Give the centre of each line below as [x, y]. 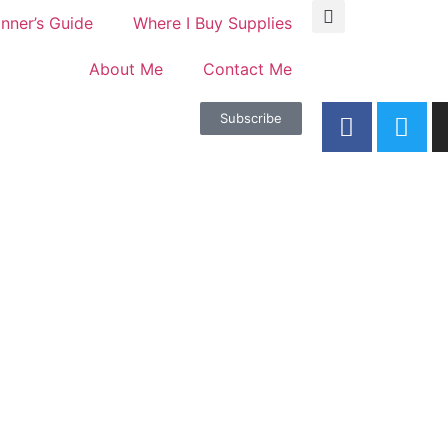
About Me [125, 69]
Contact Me [247, 69]
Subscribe [250, 118]
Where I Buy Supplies [212, 23]
